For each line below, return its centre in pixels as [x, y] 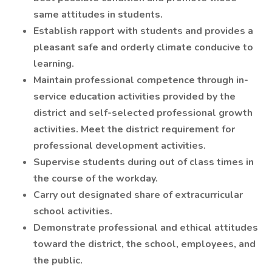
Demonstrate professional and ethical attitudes [146, 228]
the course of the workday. [96, 178]
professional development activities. [120, 146]
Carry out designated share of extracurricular [138, 195]
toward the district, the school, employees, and [144, 244]
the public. [58, 260]
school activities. [73, 211]
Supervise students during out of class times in [144, 162]
